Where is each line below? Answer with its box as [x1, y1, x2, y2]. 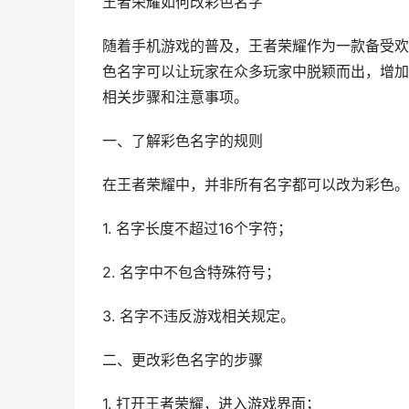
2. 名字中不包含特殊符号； [102, 264, 280, 281]
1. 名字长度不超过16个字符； [102, 220, 292, 237]
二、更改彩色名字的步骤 [102, 351, 263, 369]
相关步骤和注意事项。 [102, 89, 248, 106]
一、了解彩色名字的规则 [102, 132, 263, 150]
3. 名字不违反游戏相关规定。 [102, 308, 295, 325]
